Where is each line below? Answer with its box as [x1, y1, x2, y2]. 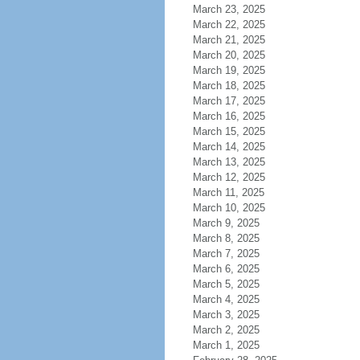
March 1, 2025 [192, 339, 260, 351]
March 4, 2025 [192, 293, 260, 305]
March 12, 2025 [192, 171, 265, 183]
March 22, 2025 [192, 18, 265, 31]
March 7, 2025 [192, 247, 260, 260]
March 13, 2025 [192, 156, 265, 168]
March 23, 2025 [192, 3, 265, 15]
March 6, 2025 [192, 263, 260, 275]
